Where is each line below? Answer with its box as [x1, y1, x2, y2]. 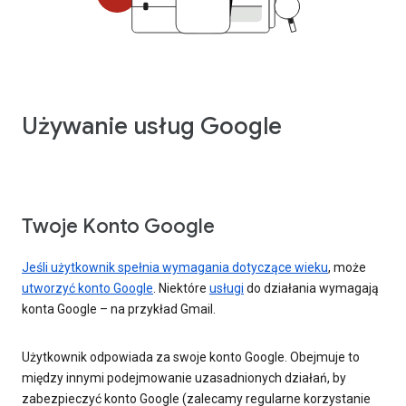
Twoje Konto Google [22, 214, 215, 239]
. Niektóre [153, 281, 209, 296]
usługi [209, 281, 244, 296]
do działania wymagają [244, 281, 379, 296]
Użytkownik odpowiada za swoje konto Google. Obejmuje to [22, 350, 360, 365]
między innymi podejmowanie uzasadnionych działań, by [22, 371, 346, 386]
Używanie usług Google [22, 111, 282, 141]
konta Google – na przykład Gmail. [22, 302, 216, 317]
